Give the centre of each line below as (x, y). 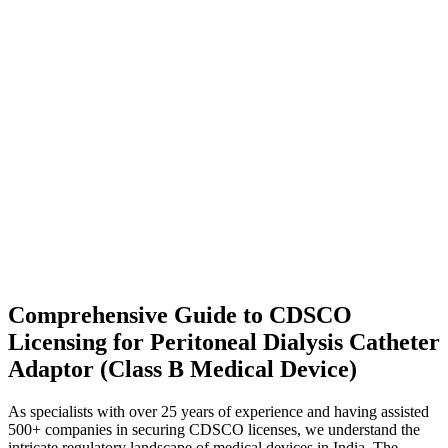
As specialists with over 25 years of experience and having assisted (218, 412)
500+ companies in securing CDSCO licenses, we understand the (214, 430)
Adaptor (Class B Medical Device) (182, 369)
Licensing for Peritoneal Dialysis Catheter (224, 342)
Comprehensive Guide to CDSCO (180, 315)
